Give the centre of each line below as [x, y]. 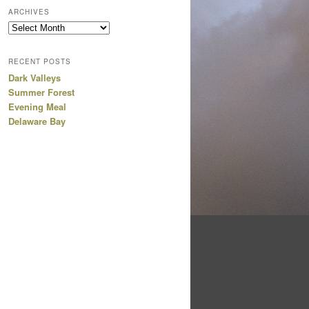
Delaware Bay [37, 121]
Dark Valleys [34, 78]
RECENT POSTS [40, 62]
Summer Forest [41, 92]
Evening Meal [37, 107]
